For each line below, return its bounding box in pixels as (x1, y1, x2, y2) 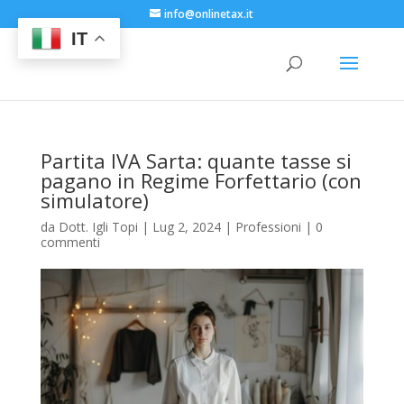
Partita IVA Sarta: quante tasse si (40, 147, 352, 174)
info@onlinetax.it (164, 6, 254, 22)
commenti (40, 234, 100, 251)
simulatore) (40, 187, 149, 214)
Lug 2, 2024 (151, 218, 221, 235)
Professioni (234, 218, 301, 235)
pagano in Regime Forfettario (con (40, 167, 362, 194)
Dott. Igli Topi (58, 218, 138, 235)
